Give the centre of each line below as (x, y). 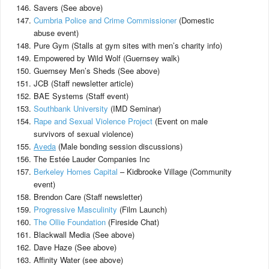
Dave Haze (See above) (75, 247)
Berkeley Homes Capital (76, 171)
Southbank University (71, 108)
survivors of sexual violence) (83, 134)
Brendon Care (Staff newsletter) (88, 197)
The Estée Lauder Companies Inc (92, 159)
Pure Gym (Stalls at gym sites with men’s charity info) (128, 45)
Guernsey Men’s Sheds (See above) (97, 71)
